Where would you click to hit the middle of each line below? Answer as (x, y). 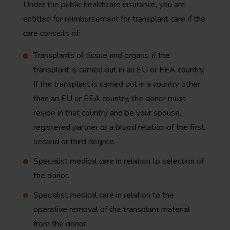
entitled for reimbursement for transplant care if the (114, 19)
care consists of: (52, 33)
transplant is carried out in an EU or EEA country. (119, 70)
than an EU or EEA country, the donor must (110, 99)
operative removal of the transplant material (112, 209)
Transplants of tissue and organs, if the (102, 55)
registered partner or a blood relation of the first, (120, 127)
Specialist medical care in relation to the (104, 195)
